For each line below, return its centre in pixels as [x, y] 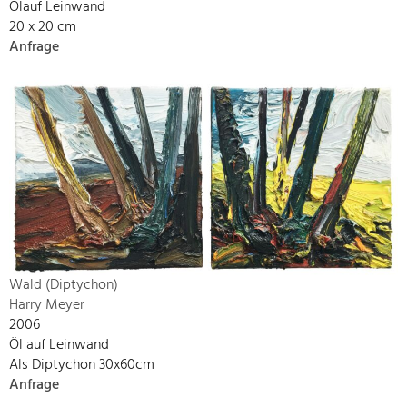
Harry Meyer [47, 305]
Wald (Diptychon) [64, 285]
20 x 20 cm [43, 28]
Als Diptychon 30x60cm [82, 365]
